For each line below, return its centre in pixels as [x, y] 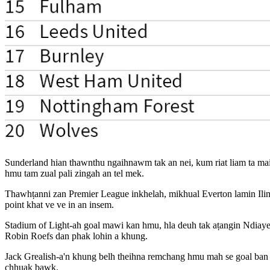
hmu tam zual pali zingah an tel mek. [74, 174]
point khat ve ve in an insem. [59, 205]
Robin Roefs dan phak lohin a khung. [76, 236]
